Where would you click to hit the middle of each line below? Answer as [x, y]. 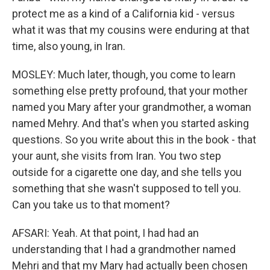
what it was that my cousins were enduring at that [131, 30]
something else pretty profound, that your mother [130, 91]
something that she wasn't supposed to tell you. [127, 188]
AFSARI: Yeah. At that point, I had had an [105, 233]
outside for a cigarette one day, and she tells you [127, 172]
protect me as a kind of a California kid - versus [124, 14]
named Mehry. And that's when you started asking [130, 123]
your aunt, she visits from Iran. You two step [117, 156]
